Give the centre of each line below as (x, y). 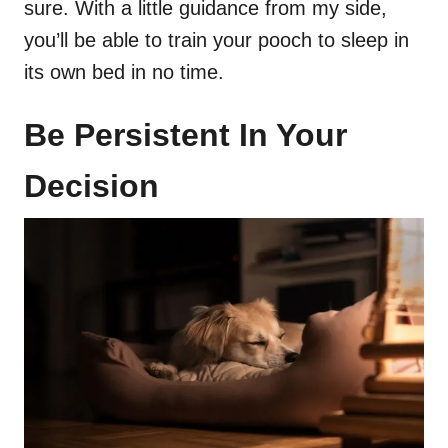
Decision (91, 186)
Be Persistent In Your (185, 135)
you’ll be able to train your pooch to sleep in (216, 40)
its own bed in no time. (124, 72)
